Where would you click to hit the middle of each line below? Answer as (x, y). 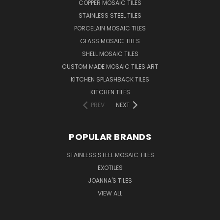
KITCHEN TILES (110, 92)
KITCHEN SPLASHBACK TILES (110, 79)
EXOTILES (110, 167)
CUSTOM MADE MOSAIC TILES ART (110, 66)
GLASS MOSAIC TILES (110, 41)
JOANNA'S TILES (110, 180)
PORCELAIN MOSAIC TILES (110, 28)
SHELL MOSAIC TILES (110, 54)
